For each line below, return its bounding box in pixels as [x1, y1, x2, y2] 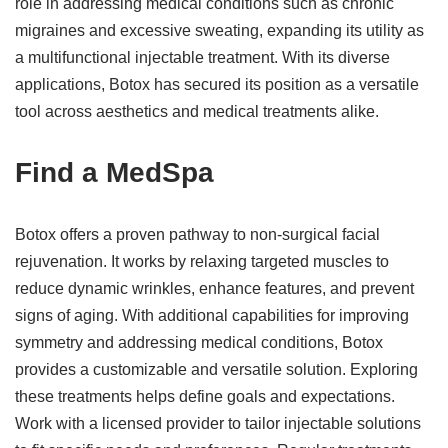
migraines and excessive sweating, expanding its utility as [15, 22, 424, 39]
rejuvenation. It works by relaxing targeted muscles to [15, 253, 389, 270]
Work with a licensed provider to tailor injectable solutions [15, 415, 421, 432]
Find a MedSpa [15, 157, 214, 188]
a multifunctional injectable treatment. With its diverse [15, 49, 390, 66]
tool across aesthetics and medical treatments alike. [15, 103, 383, 120]
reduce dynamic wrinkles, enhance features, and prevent [15, 280, 414, 297]
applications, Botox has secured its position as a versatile [15, 76, 419, 93]
